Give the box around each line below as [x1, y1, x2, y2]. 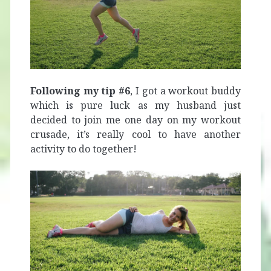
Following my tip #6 [30, 83, 131, 97]
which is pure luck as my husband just [30, 98, 241, 112]
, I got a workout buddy [130, 83, 241, 97]
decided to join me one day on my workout [30, 113, 241, 126]
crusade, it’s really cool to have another [30, 127, 241, 141]
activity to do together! [30, 142, 137, 155]
